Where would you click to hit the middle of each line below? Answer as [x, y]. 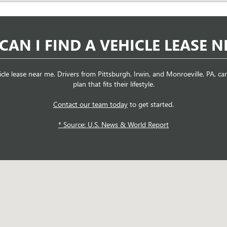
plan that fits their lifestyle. [113, 84]
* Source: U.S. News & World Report [113, 125]
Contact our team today [90, 104]
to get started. [151, 104]
